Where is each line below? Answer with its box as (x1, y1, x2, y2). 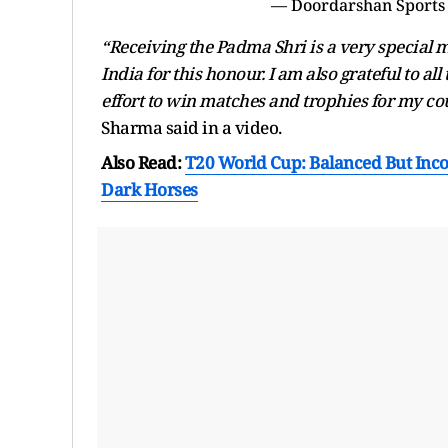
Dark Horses (101, 177, 198, 201)
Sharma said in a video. (101, 115, 282, 139)
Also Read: (101, 150, 185, 174)
